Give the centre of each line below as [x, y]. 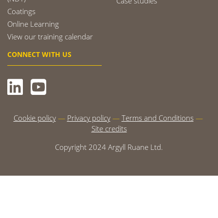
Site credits [109, 128]
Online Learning [33, 24]
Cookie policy [35, 118]
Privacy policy [89, 118]
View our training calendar [50, 36]
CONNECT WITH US [39, 54]
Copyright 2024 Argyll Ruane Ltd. [109, 147]
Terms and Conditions [157, 118]
